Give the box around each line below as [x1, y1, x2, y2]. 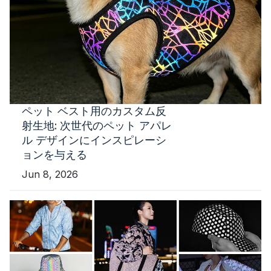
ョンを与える [22, 148, 87, 161]
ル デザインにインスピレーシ [22, 133, 166, 146]
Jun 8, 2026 [22, 168, 78, 180]
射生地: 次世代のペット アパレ [22, 119, 172, 132]
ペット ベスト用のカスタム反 [22, 104, 166, 117]
